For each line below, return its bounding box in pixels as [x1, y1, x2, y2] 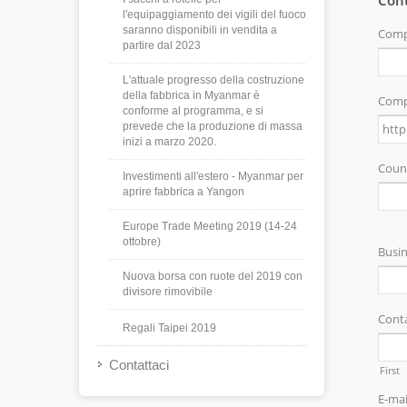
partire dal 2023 [123, 39, 201, 52]
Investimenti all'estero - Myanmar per [123, 170, 303, 183]
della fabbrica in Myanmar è [123, 89, 260, 102]
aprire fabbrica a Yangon [123, 185, 244, 198]
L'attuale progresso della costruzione [123, 74, 304, 86]
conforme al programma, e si [123, 104, 263, 117]
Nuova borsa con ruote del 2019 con [123, 270, 303, 283]
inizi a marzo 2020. [123, 135, 216, 148]
